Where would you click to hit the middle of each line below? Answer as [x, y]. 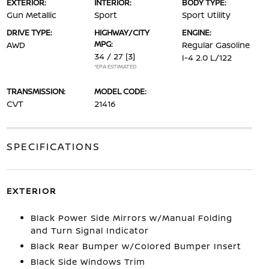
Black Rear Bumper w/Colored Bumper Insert [136, 246]
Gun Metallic [31, 15]
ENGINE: [197, 32]
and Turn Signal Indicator [89, 230]
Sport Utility [207, 15]
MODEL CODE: [120, 91]
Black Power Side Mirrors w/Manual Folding [131, 218]
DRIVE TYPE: [29, 32]
